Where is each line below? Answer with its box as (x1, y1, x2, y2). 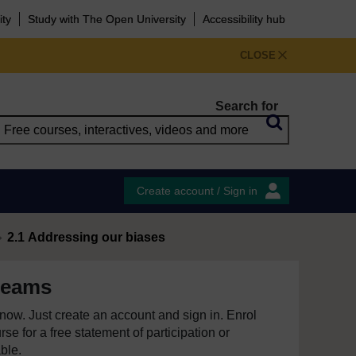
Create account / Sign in (137, 184, 257, 197)
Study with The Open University (28, 13, 186, 25)
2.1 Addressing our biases (7, 230, 165, 244)
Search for (215, 99, 278, 113)
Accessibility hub (203, 13, 285, 25)
